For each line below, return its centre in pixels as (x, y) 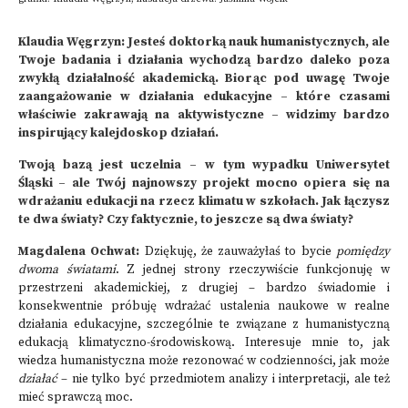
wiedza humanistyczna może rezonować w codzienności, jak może (204, 361)
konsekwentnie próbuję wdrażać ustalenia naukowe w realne (204, 306)
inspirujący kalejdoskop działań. (118, 133)
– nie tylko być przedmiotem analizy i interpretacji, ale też (224, 379)
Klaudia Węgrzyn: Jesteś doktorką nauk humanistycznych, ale (204, 42)
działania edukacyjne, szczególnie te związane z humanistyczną (204, 325)
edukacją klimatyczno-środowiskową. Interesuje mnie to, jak (204, 343)
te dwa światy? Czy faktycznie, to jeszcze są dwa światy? (186, 220)
